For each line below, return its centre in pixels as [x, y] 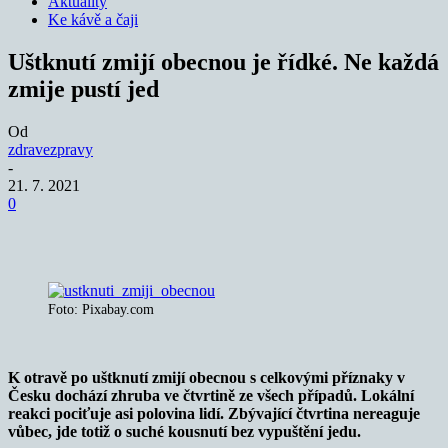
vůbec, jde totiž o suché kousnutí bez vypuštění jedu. [184, 431]
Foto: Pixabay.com [101, 309]
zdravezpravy [50, 149]
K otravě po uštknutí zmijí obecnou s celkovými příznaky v [206, 377]
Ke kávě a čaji [93, 19]
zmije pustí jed [83, 88]
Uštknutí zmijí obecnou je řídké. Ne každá [223, 61]
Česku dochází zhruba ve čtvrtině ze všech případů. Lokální [211, 395]
